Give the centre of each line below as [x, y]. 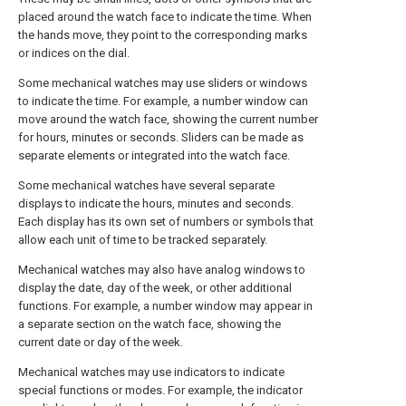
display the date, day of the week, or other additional [155, 288]
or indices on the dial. [74, 53]
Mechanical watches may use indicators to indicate [151, 372]
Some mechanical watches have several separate [146, 185]
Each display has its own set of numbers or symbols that [166, 222]
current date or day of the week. [101, 342]
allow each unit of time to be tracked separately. [143, 240]
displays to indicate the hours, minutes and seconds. [156, 203]
